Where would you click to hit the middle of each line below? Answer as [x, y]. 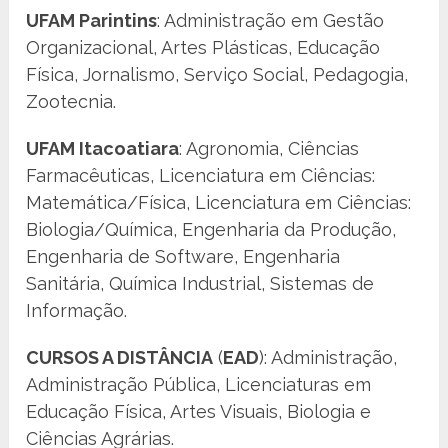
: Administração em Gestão [271, 21]
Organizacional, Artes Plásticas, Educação [203, 48]
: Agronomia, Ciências [269, 149]
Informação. [77, 311]
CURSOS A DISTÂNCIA [120, 358]
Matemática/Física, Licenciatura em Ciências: [219, 203]
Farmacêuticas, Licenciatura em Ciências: [201, 176]
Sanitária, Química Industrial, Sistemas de [200, 284]
